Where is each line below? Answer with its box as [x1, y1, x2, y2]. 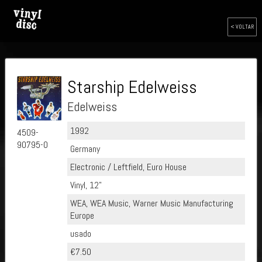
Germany [70, 143, 100, 155]
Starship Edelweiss [67, 76, 197, 98]
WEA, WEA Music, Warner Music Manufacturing [70, 197, 233, 209]
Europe [70, 209, 94, 222]
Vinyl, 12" [70, 179, 102, 191]
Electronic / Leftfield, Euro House [70, 161, 187, 173]
